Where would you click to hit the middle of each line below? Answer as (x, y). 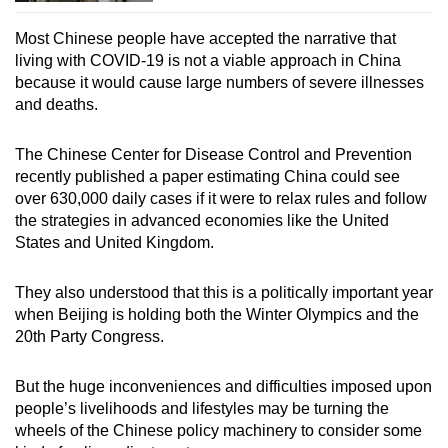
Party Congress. (105, 337)
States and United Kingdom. (114, 243)
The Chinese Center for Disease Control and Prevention (213, 155)
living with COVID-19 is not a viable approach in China (208, 61)
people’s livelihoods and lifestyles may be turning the (202, 409)
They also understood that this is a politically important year (224, 293)
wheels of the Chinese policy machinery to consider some (218, 431)
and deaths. (56, 105)
